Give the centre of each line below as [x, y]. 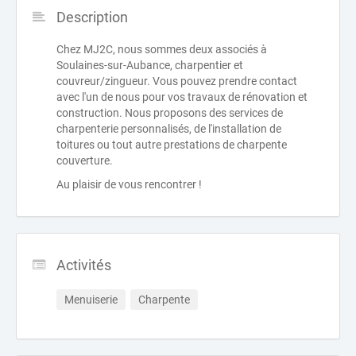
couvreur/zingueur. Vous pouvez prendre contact [177, 81]
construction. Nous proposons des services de [170, 113]
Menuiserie [91, 300]
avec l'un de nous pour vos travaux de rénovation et [182, 97]
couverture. [85, 161]
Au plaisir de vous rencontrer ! [129, 184]
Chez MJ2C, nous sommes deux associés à [162, 49]
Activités [84, 265]
